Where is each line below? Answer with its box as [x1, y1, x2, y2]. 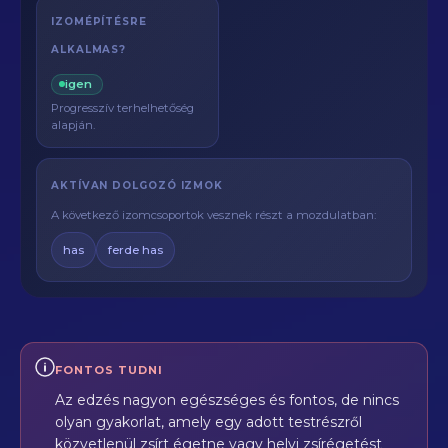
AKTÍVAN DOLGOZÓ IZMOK [51, 178, 224, 192]
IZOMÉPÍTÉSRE [51, 15, 147, 28]
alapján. [51, 117, 95, 132]
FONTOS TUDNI [55, 362, 163, 377]
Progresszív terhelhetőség [51, 100, 194, 115]
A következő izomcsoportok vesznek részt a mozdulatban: [51, 207, 376, 222]
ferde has [108, 242, 163, 257]
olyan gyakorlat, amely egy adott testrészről [55, 412, 362, 431]
